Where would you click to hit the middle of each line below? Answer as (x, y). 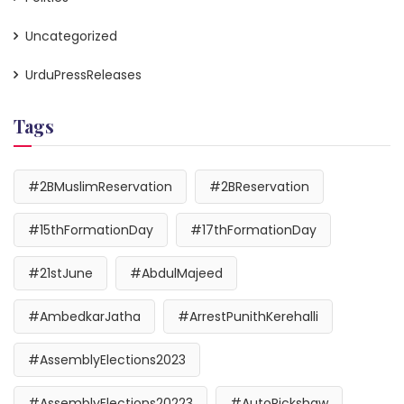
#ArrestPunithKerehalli (248, 316)
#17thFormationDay (253, 230)
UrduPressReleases (83, 74)
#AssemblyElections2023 (107, 359)
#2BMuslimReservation (100, 186)
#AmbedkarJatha (84, 316)
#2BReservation (259, 186)
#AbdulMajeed (176, 273)
